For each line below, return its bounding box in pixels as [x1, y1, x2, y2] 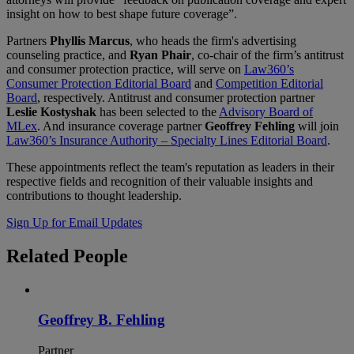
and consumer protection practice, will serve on [6, 62, 244, 76]
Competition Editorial [216, 76, 323, 90]
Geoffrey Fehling [205, 119, 295, 133]
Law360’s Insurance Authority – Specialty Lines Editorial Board [6, 133, 327, 147]
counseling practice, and [6, 47, 130, 62]
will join [295, 119, 339, 133]
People [73, 245, 128, 266]
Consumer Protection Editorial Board [6, 76, 191, 90]
